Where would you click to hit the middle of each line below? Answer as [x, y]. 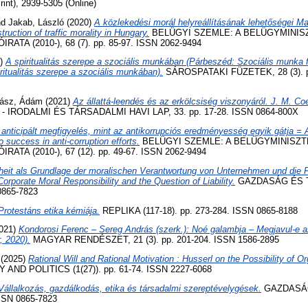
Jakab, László [36, 22]
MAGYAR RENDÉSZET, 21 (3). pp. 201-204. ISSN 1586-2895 [155, 240]
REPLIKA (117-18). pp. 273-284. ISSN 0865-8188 [199, 210]
